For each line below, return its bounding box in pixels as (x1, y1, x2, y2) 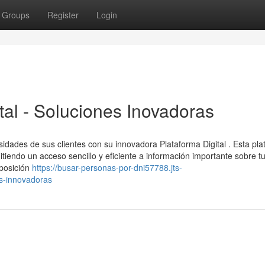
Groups (2, 9, 30, 21)
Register (47, 9, 79, 21)
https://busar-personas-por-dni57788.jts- (32, 161, 182, 173)
